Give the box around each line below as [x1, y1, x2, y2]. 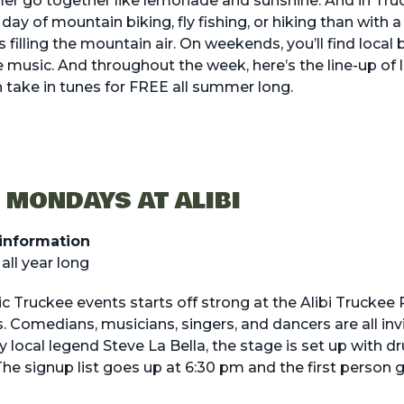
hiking [271, 14, 317, 32]
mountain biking [50, 14, 171, 32]
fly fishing [177, 14, 247, 32]
